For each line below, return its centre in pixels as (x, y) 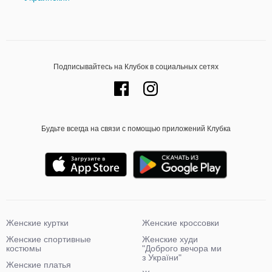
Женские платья (39, 265)
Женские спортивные (49, 239)
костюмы (24, 248)
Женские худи (170, 239)
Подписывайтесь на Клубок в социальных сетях (136, 67)
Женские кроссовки (181, 223)
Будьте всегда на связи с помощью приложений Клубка (136, 129)
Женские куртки (37, 223)
